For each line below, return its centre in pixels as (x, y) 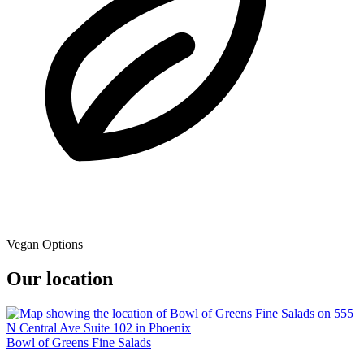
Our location (60, 279)
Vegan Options (45, 245)
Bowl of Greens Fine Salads (79, 343)
